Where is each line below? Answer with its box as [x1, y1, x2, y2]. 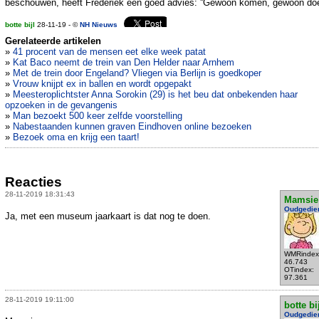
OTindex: [283, 265, 314, 273]
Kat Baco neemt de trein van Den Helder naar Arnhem [13, 57, 234, 68]
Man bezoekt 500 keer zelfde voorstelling [13, 110, 182, 122]
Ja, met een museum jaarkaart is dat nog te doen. [5, 210, 211, 221]
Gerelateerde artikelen [5, 36, 101, 47]
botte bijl [5, 21, 35, 29]
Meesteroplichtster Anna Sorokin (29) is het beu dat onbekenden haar [13, 89, 298, 100]
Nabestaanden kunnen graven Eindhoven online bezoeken [13, 121, 251, 132]
